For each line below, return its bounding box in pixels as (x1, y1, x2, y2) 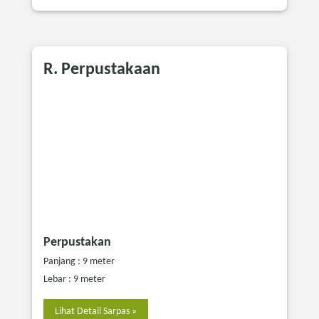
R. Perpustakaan (43, 61, 160, 79)
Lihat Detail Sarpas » (55, 157, 137, 168)
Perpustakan (43, 86, 111, 100)
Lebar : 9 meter (43, 125, 105, 136)
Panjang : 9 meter (43, 107, 115, 118)
